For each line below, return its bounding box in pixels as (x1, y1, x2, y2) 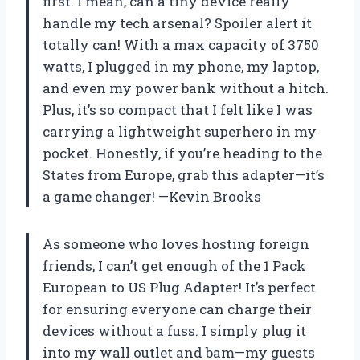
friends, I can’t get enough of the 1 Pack (43, 256, 306, 275)
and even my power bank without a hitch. (43, 78, 329, 97)
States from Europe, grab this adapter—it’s (43, 165, 325, 184)
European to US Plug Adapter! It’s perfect (43, 277, 316, 297)
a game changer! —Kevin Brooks (43, 186, 261, 206)
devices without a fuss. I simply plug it (43, 321, 306, 340)
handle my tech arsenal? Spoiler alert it (43, 13, 312, 32)
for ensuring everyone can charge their (43, 299, 312, 318)
